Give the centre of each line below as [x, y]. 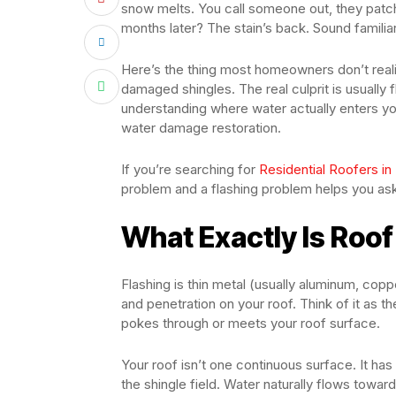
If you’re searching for [190, 169]
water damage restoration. [201, 128]
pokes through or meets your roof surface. [251, 323]
